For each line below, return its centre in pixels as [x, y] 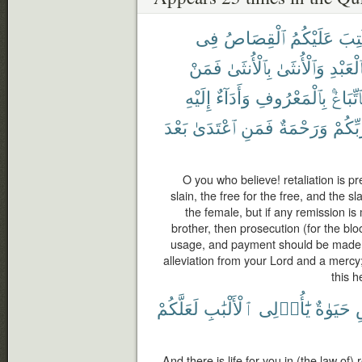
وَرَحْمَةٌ [303, 126]
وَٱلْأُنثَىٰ [301, 67]
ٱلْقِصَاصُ [255, 37]
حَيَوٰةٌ [333, 307]
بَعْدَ [176, 126]
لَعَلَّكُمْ [178, 307]
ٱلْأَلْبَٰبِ [229, 307]
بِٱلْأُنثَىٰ [249, 67]
